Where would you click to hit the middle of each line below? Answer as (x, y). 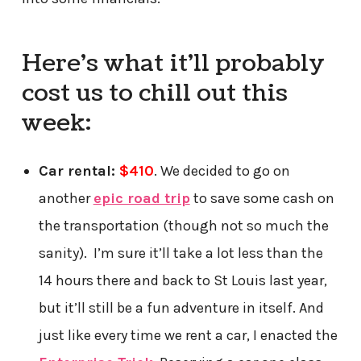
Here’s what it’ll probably (173, 63)
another (66, 198)
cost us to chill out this (154, 93)
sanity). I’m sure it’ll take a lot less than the (180, 253)
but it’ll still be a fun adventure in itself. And (181, 307)
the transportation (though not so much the (183, 225)
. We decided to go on (222, 170)
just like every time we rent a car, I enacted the (188, 335)
